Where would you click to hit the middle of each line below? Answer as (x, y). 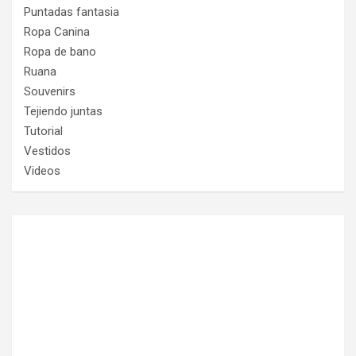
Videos (42, 170)
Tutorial (43, 131)
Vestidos (47, 151)
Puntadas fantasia (72, 12)
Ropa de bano (60, 51)
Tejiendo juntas (63, 111)
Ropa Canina (57, 31)
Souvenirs (50, 91)
